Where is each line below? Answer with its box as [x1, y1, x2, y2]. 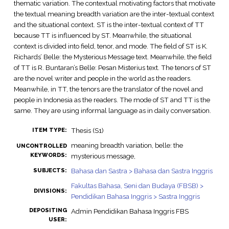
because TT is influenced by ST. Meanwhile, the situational [13, 31, 192, 39]
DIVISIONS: [33, 188, 67, 195]
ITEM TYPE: [32, 127, 67, 134]
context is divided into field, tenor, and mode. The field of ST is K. [13, 41, 208, 50]
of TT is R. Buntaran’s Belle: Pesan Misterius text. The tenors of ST [13, 63, 211, 72]
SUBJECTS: [33, 167, 67, 174]
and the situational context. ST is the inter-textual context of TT [13, 20, 204, 29]
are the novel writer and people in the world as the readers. [13, 74, 192, 82]
